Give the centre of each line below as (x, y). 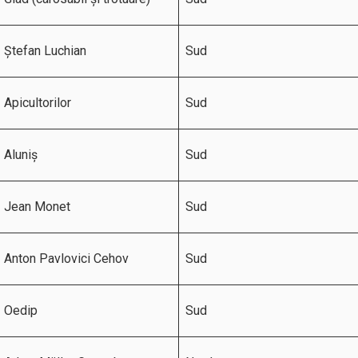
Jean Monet (37, 207)
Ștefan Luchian (45, 51)
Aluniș (21, 155)
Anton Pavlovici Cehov (66, 259)
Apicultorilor (38, 103)
